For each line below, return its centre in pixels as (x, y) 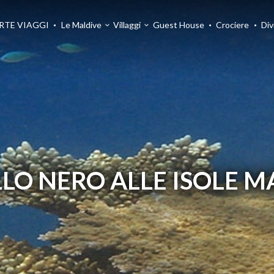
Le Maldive (81, 25)
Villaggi (127, 25)
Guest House (178, 25)
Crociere (233, 25)
